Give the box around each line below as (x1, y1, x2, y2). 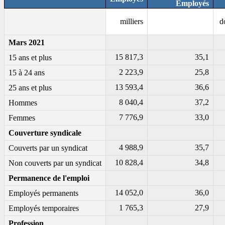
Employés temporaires (9, 204, 79, 213)
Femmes (9, 114, 35, 123)
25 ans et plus (9, 83, 52, 92)
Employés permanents (9, 189, 78, 198)
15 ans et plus (9, 53, 52, 62)
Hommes (9, 98, 37, 107)
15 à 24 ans (9, 68, 45, 77)
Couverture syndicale (9, 129, 81, 138)
